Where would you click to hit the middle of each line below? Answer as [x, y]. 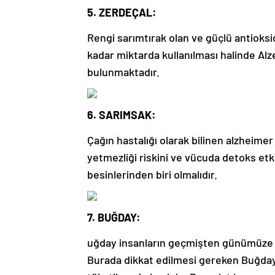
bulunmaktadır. [123, 72]
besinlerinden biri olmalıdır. [152, 175]
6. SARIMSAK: [122, 115]
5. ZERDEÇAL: [122, 13]
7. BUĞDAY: [114, 218]
